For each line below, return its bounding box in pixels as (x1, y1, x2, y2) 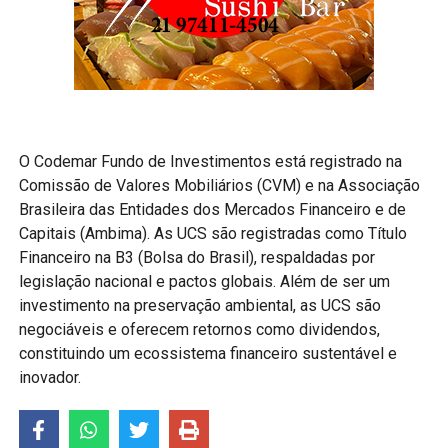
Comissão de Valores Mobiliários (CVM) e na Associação (18, 176, 420, 196)
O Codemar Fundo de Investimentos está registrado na (18, 152, 402, 172)
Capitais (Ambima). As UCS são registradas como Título (18, 224, 407, 244)
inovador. (18, 368, 81, 388)
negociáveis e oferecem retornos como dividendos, (18, 320, 380, 340)
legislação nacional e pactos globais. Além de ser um (18, 272, 390, 292)
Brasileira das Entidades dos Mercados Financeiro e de (18, 200, 406, 220)
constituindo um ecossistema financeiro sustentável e (18, 344, 397, 364)
